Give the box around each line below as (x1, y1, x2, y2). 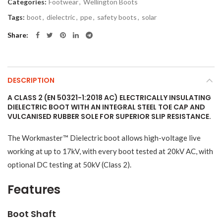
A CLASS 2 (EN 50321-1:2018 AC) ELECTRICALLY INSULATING (7, 93, 211, 103)
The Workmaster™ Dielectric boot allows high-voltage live (7, 133, 201, 143)
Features (7, 181, 60, 198)
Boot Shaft (7, 208, 56, 221)
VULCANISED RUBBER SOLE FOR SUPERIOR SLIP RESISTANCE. (7, 111, 211, 122)
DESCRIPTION (7, 75, 55, 86)
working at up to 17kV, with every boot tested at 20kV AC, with (7, 147, 213, 156)
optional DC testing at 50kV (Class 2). (7, 160, 131, 169)
